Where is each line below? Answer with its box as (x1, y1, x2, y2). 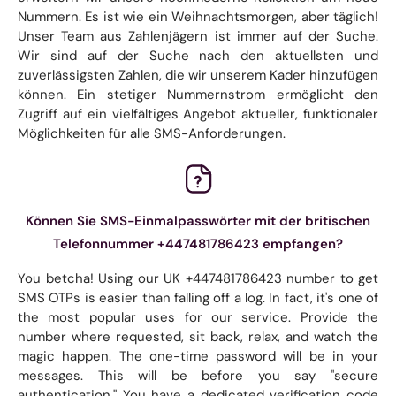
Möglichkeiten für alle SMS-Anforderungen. (18, 124, 286, 142)
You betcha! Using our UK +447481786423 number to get (18, 269, 378, 287)
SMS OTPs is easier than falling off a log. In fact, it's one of (18, 288, 378, 307)
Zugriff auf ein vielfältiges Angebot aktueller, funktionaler (18, 104, 378, 123)
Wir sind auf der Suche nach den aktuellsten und (18, 46, 378, 65)
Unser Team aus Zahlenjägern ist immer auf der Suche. (18, 27, 378, 45)
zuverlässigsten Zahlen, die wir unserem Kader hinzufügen (18, 65, 378, 84)
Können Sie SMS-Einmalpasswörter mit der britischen (26, 211, 370, 230)
